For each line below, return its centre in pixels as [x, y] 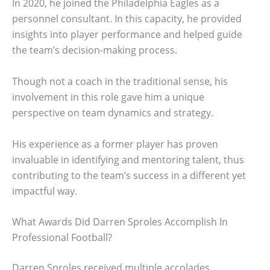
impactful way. [45, 191]
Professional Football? [62, 238]
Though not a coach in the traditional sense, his [120, 81]
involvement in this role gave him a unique [108, 97]
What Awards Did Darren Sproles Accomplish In [120, 222]
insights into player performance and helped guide [127, 35]
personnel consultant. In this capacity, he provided [127, 19]
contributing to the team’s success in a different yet [129, 175]
